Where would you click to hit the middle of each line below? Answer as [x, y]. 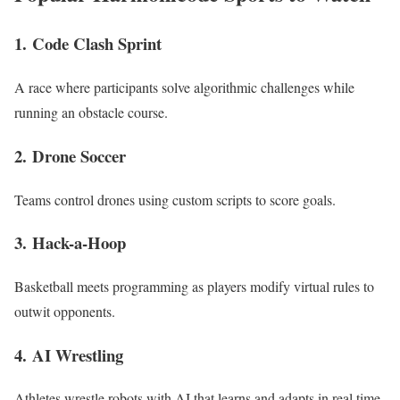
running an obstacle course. [91, 112]
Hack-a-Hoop [79, 243]
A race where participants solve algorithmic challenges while [184, 87]
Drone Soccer [79, 155]
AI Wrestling [78, 354]
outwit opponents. [65, 312]
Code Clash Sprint [97, 44]
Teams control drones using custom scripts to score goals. [175, 199]
